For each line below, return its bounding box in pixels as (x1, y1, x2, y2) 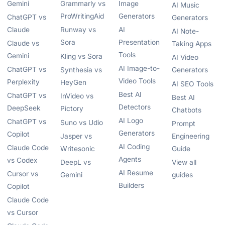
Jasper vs (60, 132, 92, 141)
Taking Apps (172, 40, 211, 48)
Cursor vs (7, 170, 38, 178)
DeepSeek (7, 104, 41, 113)
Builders (119, 181, 144, 190)
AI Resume (119, 169, 153, 177)
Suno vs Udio (60, 119, 103, 127)
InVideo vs (60, 92, 93, 100)
